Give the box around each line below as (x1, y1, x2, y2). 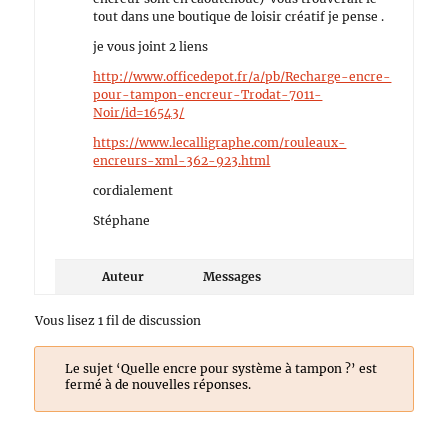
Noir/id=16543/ (93, 105, 185, 120)
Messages (203, 269, 262, 284)
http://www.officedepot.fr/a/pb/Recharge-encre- (93, 69, 392, 84)
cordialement (93, 183, 174, 198)
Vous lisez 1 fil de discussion (35, 313, 202, 328)
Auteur (102, 269, 145, 284)
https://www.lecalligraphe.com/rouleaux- (93, 135, 347, 150)
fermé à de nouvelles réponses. (64, 377, 251, 392)
